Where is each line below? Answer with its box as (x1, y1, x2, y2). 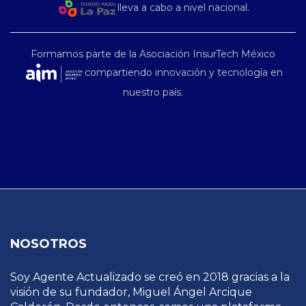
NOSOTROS (10, 236, 87, 251)
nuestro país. (123, 85, 183, 98)
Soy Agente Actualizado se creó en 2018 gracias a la (10, 270, 290, 283)
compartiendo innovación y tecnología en (85, 66, 283, 79)
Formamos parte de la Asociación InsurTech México (31, 47, 275, 60)
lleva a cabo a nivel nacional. (117, 1, 249, 14)
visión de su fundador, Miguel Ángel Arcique (10, 285, 252, 298)
